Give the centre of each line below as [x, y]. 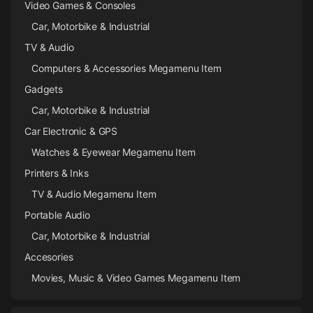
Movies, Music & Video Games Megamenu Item [136, 278]
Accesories [49, 257]
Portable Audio [58, 215]
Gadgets [44, 89]
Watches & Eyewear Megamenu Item [114, 152]
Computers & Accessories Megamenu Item [126, 68]
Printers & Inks [57, 173]
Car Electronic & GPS [71, 131]
